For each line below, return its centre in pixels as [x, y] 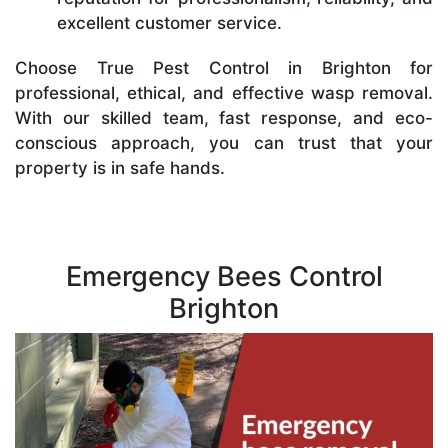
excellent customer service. [169, 22]
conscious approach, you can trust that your [224, 142]
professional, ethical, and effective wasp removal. [224, 92]
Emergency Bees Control [224, 276]
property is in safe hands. [120, 167]
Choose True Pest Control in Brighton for [224, 67]
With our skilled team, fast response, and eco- [224, 117]
